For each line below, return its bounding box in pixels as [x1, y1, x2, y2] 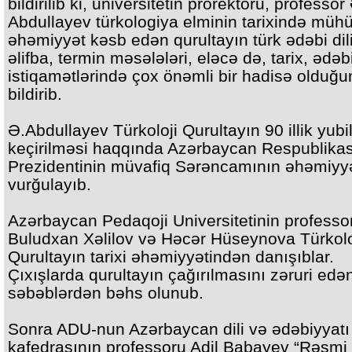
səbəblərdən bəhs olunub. [8, 284, 203, 302]
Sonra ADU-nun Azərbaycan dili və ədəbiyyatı [8, 320, 350, 338]
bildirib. [8, 85, 62, 103]
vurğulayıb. [8, 175, 91, 193]
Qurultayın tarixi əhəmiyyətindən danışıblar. [8, 247, 334, 266]
